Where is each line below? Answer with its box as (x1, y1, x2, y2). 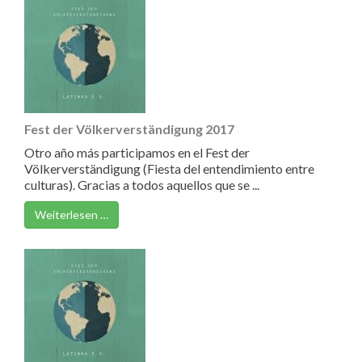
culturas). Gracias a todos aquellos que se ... (24, 177, 259, 192)
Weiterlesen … (35, 208, 108, 221)
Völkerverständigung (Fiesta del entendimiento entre (24, 161, 314, 176)
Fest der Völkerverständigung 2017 (24, 121, 234, 137)
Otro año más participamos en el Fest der (24, 145, 250, 160)
